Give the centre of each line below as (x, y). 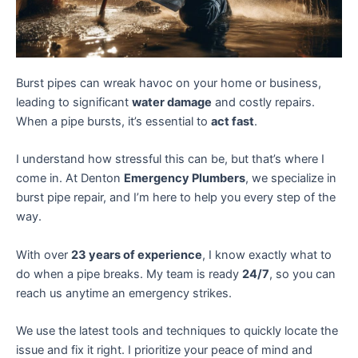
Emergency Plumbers (185, 179)
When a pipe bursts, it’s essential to (113, 122)
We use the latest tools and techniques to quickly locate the (177, 331)
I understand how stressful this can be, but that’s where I (170, 159)
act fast (233, 122)
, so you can (302, 274)
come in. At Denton (70, 179)
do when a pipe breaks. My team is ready (129, 274)
